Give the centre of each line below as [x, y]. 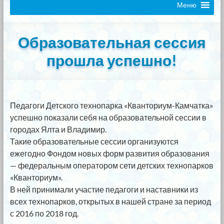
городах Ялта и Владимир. [58, 129]
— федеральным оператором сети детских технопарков [111, 165]
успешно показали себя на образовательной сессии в [108, 117]
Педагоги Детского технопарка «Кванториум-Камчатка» [111, 105]
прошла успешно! [112, 60]
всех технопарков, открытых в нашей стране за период [110, 201]
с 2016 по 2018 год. [44, 213]
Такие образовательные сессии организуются [94, 141]
